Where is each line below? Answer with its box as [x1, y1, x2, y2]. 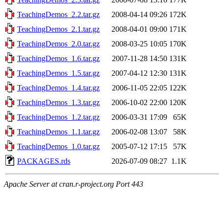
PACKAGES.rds [17, 156, 70, 165]
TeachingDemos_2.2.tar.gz [17, 10, 100, 19]
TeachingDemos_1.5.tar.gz [17, 68, 100, 77]
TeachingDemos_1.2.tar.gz [17, 112, 100, 121]
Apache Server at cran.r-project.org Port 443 [4, 179, 143, 188]
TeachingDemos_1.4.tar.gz [17, 83, 100, 92]
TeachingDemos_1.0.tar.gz [17, 142, 100, 151]
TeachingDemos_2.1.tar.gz [17, 24, 100, 33]
